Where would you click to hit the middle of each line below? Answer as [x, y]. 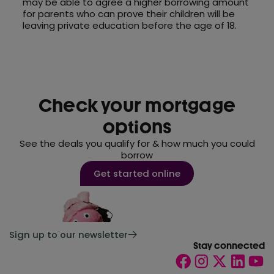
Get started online [137, 173]
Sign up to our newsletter [68, 235]
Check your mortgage [137, 105]
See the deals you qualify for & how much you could [137, 143]
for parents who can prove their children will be [129, 14]
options [137, 127]
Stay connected [229, 246]
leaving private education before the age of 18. [130, 26]
